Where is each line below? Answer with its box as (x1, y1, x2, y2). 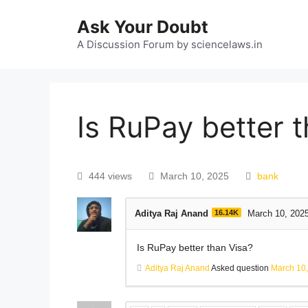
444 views (89, 170, 132, 182)
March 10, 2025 (160, 170, 229, 182)
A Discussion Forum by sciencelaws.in (77, 38, 263, 51)
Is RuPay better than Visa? (137, 242, 253, 254)
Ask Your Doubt (77, 16, 208, 37)
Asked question (210, 263, 271, 274)
